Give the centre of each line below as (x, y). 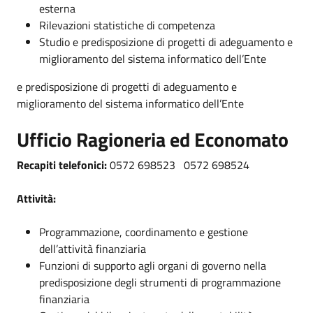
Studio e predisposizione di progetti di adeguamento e (166, 42)
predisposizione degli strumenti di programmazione (160, 282)
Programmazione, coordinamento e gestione (144, 232)
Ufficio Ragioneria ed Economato (153, 139)
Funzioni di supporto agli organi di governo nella (153, 265)
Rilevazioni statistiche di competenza (127, 25)
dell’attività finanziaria (93, 248)
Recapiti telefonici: (63, 165)
